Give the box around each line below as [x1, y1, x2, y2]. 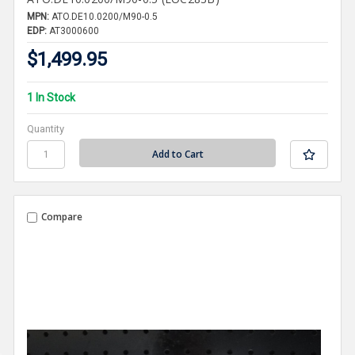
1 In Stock [27, 90, 76, 104]
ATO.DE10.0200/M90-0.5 [52, 10, 158, 22]
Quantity [27, 122, 65, 135]
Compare [41, 209, 83, 223]
